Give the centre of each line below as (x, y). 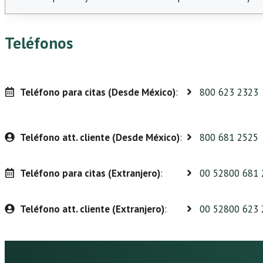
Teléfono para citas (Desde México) (97, 92)
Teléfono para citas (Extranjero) (90, 173)
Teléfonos (39, 43)
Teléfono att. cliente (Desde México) (100, 137)
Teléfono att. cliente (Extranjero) (92, 209)
